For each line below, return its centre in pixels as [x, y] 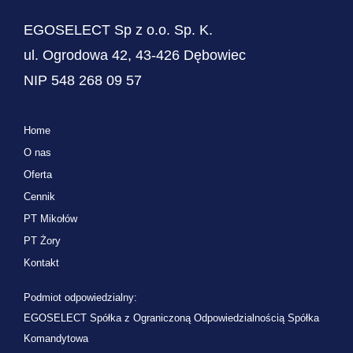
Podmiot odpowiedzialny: [80, 297]
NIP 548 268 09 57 [83, 80]
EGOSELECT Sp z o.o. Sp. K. [118, 30]
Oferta [38, 174]
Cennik [39, 196]
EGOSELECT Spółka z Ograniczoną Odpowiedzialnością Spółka [171, 318]
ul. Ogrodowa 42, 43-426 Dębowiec [135, 55]
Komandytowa [56, 338]
